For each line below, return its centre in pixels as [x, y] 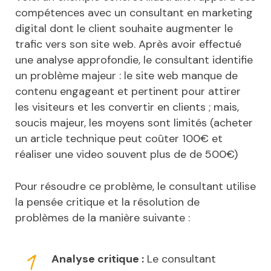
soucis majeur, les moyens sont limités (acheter [134, 123]
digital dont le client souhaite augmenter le [124, 29]
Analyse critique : [98, 259]
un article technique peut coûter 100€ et [119, 139]
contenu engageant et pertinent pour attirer [128, 92]
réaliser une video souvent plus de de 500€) [126, 155]
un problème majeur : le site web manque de [126, 76]
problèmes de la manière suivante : [103, 218]
